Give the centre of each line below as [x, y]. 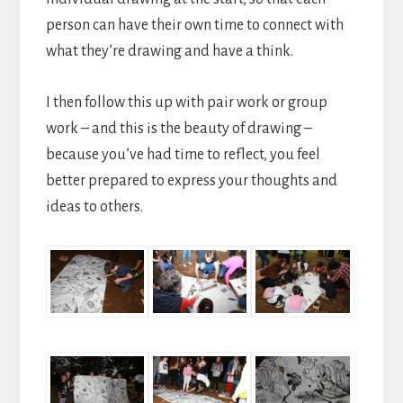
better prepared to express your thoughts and [191, 181]
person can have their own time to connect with [194, 26]
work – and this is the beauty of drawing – [179, 129]
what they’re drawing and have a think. [169, 52]
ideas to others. [94, 207]
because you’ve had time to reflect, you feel [183, 155]
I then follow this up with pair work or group [186, 103]
